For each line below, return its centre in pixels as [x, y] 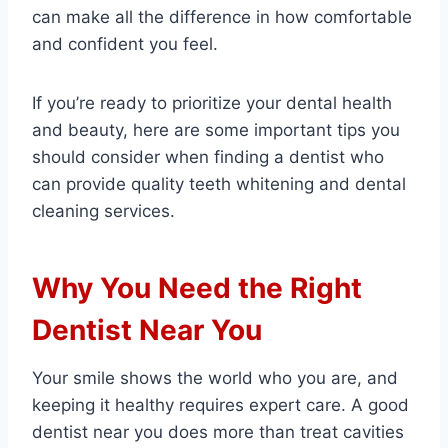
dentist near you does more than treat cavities [218, 432]
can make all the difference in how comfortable [222, 17]
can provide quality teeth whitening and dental [219, 184]
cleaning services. [103, 211]
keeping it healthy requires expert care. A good [220, 405]
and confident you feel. [125, 44]
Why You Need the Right [197, 288]
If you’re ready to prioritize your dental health [212, 103]
